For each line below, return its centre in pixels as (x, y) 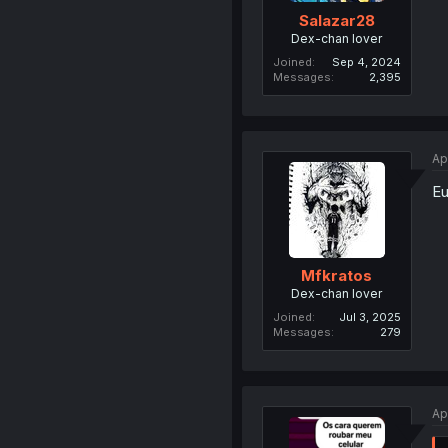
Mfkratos (337, 276)
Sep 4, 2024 (366, 61)
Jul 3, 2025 (369, 317)
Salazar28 (336, 20)
